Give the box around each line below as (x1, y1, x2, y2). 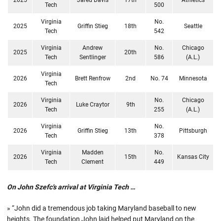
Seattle (184, 22, 202, 30)
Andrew (82, 44, 103, 51)
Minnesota (179, 74, 207, 82)
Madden (81, 148, 104, 156)
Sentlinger (79, 53, 106, 61)
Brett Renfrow (74, 74, 110, 82)
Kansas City (177, 153, 209, 160)
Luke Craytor (75, 101, 110, 108)
